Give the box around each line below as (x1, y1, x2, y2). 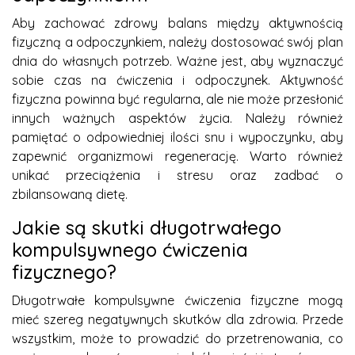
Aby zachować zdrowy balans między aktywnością (12, 14, 343, 31)
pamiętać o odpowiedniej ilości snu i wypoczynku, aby (12, 128, 343, 145)
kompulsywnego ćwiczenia (12, 237, 248, 261)
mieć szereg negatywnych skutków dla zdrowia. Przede (12, 311, 343, 327)
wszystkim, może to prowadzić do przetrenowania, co (12, 330, 343, 346)
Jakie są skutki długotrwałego (12, 215, 281, 239)
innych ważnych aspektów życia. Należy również (12, 109, 343, 126)
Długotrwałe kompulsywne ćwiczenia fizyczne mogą (12, 292, 343, 308)
